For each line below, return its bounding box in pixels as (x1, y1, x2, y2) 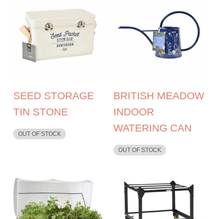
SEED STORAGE (13, 90, 94, 102)
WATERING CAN (113, 122, 192, 134)
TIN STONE (13, 106, 68, 118)
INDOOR (113, 106, 154, 118)
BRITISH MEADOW (113, 90, 204, 102)
